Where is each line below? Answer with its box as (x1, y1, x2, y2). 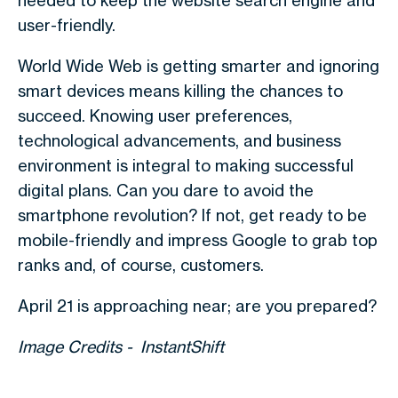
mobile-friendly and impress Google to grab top (18, 230, 378, 250)
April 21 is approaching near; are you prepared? (18, 296, 377, 315)
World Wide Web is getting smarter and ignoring (18, 56, 379, 76)
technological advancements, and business (18, 131, 341, 150)
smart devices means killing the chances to (18, 81, 343, 100)
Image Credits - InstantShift (18, 337, 224, 356)
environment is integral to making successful (18, 155, 354, 175)
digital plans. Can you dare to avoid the (18, 180, 314, 200)
